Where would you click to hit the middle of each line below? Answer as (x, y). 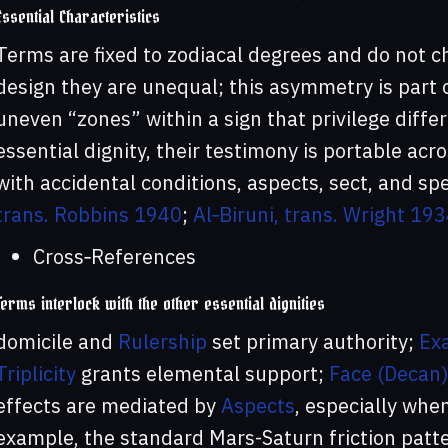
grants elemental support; (202, 374)
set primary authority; (312, 342)
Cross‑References (114, 257)
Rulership (162, 342)
